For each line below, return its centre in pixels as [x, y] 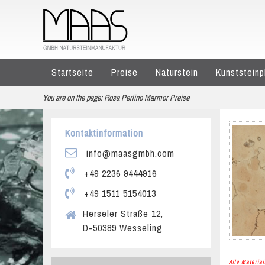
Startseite [72, 72]
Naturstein [177, 72]
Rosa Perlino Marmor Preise [147, 98]
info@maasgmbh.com [129, 153]
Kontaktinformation [104, 133]
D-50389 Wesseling [123, 228]
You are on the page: [72, 98]
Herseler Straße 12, [123, 214]
